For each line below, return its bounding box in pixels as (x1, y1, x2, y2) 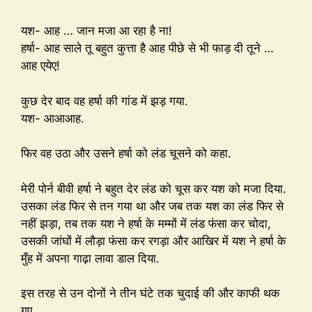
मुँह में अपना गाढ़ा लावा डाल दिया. (21, 251, 159, 265)
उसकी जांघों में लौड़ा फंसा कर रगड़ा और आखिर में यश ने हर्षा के (21, 233, 286, 248)
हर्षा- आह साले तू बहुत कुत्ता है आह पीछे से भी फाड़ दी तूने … (21, 41, 274, 56)
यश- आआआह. (21, 111, 84, 125)
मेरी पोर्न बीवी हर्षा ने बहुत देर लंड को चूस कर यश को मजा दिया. (21, 181, 286, 196)
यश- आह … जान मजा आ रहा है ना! (21, 24, 172, 38)
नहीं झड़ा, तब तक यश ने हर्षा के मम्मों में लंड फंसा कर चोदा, (21, 216, 271, 231)
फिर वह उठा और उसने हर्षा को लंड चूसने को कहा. (21, 146, 231, 161)
